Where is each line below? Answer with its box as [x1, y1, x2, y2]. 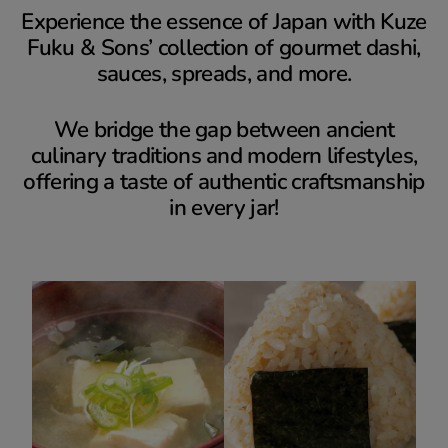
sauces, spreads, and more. [96, 57, 352, 89]
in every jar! [169, 191, 279, 223]
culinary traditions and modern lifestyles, [30, 139, 418, 171]
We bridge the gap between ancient [53, 113, 395, 145]
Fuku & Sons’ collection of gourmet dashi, [27, 31, 421, 63]
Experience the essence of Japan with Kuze [21, 5, 427, 37]
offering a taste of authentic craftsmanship [23, 165, 425, 197]
